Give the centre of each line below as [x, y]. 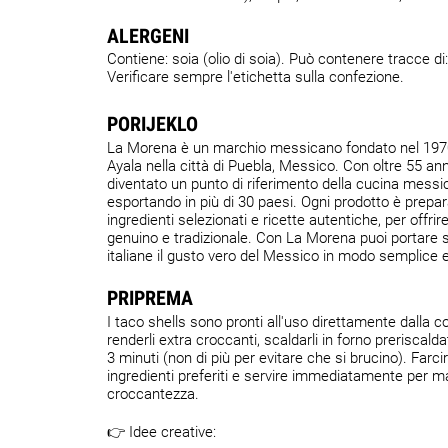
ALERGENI [148, 36]
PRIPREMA [150, 298]
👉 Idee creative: [161, 432]
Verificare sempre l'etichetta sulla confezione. [255, 77]
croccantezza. [153, 394]
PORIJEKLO [152, 124]
